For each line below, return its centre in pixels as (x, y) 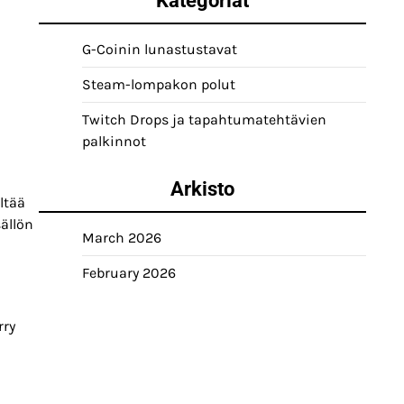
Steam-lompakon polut (159, 84)
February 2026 (129, 273)
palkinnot (114, 141)
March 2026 (122, 238)
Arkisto (202, 189)
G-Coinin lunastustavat (160, 49)
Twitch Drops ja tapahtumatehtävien (204, 119)
